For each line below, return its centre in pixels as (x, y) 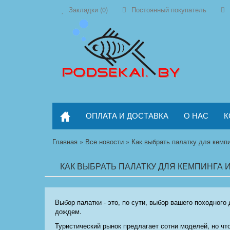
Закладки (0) (88, 9)
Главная (65, 142)
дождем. (68, 212)
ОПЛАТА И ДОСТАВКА (127, 115)
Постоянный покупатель (169, 9)
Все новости (104, 142)
